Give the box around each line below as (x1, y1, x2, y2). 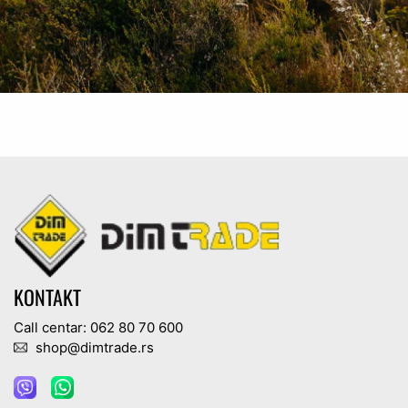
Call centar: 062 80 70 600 (14, 319, 183, 337)
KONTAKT (14, 282, 81, 312)
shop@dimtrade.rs (32, 339, 154, 357)
